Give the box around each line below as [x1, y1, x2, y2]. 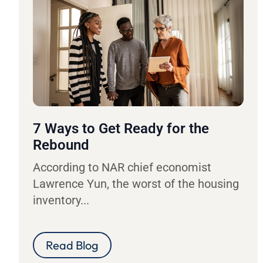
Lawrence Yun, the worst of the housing [33, 176, 239, 191]
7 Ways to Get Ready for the [33, 120, 209, 137]
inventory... [33, 193, 89, 207]
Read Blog [46, 237, 99, 252]
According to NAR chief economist [33, 160, 211, 174]
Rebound [33, 136, 89, 153]
